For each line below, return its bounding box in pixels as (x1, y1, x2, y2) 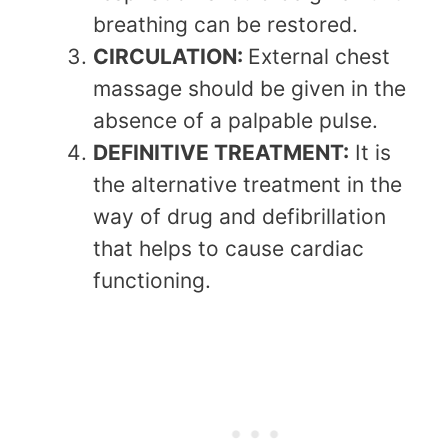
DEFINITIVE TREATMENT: (93, 139, 349, 165)
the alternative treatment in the (93, 171, 402, 197)
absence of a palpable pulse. (93, 107, 378, 133)
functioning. (93, 267, 223, 293)
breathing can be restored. (93, 11, 358, 37)
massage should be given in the (93, 75, 406, 101)
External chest (248, 43, 390, 69)
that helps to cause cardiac (93, 235, 364, 261)
